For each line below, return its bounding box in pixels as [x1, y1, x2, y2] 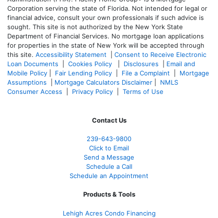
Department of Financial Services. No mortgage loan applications [7, 32, 204, 40]
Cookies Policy [68, 60, 114, 68]
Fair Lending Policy [55, 69, 112, 77]
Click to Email [89, 144, 129, 152]
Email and [166, 60, 195, 68]
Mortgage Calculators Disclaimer [54, 78, 152, 87]
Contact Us [91, 116, 127, 125]
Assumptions [7, 78, 47, 87]
